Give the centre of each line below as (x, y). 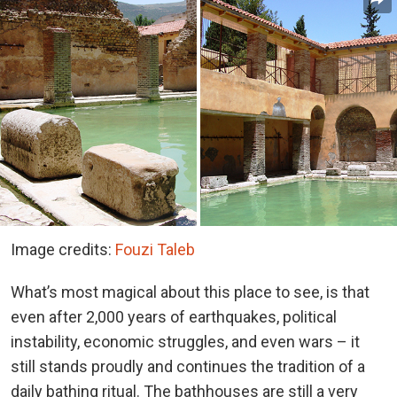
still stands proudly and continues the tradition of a (188, 367)
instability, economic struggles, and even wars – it (185, 342)
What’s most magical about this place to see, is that (190, 292)
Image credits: (63, 250)
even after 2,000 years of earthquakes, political (174, 317)
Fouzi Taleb (155, 250)
